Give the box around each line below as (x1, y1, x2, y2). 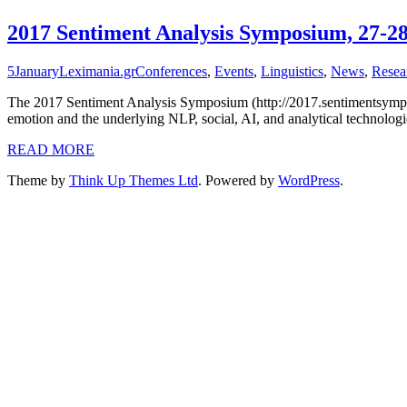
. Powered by (198, 172, 278, 188)
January (15, 63, 59, 79)
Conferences (135, 63, 207, 79)
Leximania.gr (59, 63, 135, 79)
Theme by (7, 172, 69, 188)
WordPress (278, 172, 340, 188)
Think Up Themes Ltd (69, 172, 198, 188)
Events (214, 63, 253, 79)
